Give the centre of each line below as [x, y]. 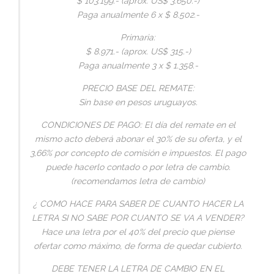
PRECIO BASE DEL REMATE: [138, 88]
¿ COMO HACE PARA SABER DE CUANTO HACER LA [138, 203]
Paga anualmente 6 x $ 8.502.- [138, 14]
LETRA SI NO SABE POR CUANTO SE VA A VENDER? [138, 217]
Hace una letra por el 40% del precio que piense [138, 231]
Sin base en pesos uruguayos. [138, 102]
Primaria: [138, 37]
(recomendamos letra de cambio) [138, 181]
